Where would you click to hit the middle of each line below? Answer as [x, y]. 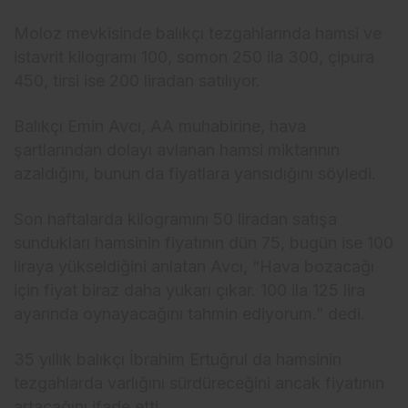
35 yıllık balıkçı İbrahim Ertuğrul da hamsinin [178, 359]
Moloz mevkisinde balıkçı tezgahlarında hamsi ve [198, 33]
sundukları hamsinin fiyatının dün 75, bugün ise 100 [204, 242]
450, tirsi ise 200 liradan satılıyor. [138, 80]
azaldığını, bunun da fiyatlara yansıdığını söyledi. [195, 173]
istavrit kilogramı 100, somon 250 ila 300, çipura [194, 56]
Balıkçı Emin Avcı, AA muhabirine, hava [160, 126]
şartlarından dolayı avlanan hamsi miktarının [177, 149]
